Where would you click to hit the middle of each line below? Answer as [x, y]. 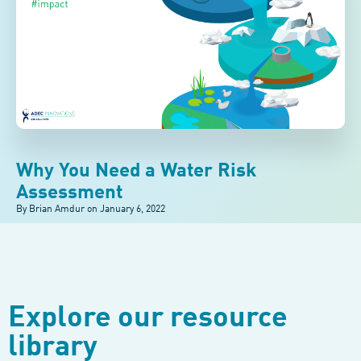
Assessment [69, 193]
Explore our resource [148, 318]
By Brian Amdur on [57, 209]
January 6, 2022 [133, 209]
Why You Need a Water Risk [136, 171]
